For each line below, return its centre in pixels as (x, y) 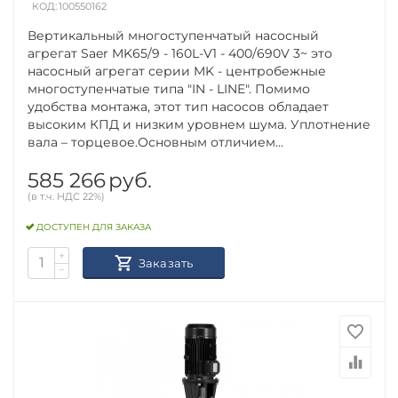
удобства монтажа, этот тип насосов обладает (179, 106)
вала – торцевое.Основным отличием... (156, 142)
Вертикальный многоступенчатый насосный (174, 35)
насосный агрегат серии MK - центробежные (177, 71)
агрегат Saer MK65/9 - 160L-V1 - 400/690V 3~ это (180, 53)
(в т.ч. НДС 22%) (67, 196)
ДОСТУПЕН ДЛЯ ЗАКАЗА (94, 227)
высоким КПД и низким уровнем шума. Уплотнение (199, 124)
